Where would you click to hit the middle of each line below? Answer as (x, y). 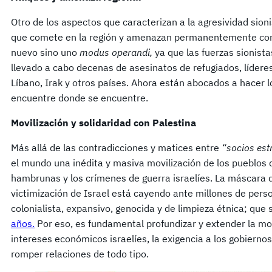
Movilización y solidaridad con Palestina (104, 123)
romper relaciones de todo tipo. (80, 254)
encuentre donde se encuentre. (80, 98)
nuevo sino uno (45, 53)
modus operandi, (117, 53)
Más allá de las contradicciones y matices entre (116, 148)
